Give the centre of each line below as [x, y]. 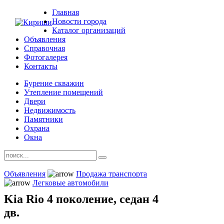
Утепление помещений [63, 92]
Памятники [43, 119]
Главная [65, 12]
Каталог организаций [89, 30]
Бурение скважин [54, 83]
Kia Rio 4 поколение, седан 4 [81, 199]
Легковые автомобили [70, 183]
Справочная [44, 48]
